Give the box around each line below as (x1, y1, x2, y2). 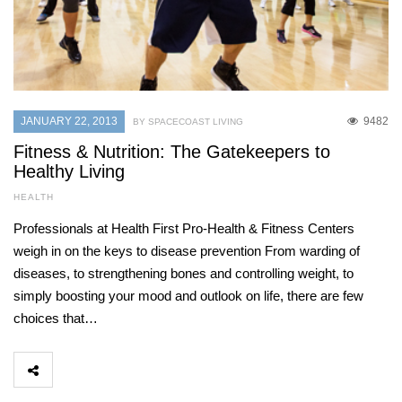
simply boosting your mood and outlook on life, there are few (13, 288, 363, 304)
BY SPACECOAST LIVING (133, 117, 243, 127)
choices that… (13, 310, 98, 327)
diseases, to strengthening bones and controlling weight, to (13, 266, 354, 282)
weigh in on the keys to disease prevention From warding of (13, 243, 360, 259)
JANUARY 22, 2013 (21, 115, 118, 128)
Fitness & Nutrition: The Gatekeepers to (13, 142, 330, 162)
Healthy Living (13, 162, 125, 182)
